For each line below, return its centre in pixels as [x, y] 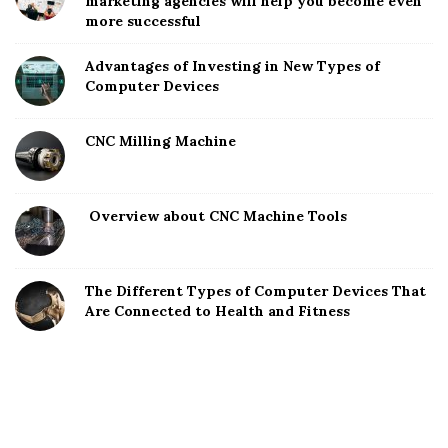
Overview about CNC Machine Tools [216, 215]
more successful [143, 20]
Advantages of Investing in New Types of [232, 65]
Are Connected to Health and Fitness [217, 310]
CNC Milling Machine [160, 140]
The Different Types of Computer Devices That [255, 290]
